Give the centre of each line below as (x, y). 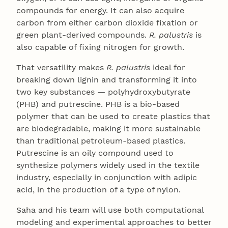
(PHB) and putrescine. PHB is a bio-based (98, 104)
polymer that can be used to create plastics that (113, 117)
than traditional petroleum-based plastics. (101, 141)
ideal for (168, 68)
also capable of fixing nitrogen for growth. (100, 47)
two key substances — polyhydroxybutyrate (103, 92)
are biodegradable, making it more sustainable (108, 129)
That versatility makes (61, 68)
